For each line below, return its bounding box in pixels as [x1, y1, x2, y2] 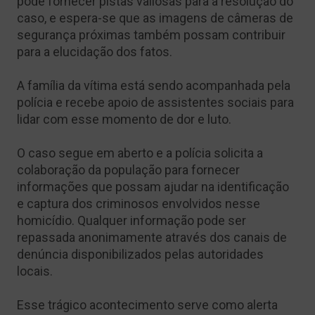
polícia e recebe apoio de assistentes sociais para [17, 95, 294, 110]
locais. [17, 264, 53, 278]
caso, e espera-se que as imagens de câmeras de [17, 11, 293, 25]
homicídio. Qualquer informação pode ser [17, 213, 246, 228]
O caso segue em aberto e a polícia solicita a [17, 146, 263, 160]
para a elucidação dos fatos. [17, 44, 172, 59]
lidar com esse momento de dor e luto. [17, 112, 231, 127]
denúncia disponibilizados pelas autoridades [17, 247, 264, 262]
